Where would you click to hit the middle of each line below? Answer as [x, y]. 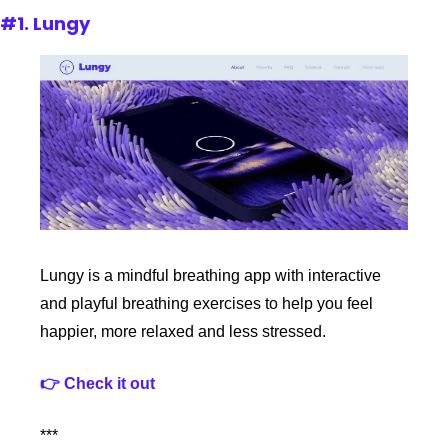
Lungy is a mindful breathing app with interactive [210, 275]
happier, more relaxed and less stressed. [183, 331]
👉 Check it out [97, 383]
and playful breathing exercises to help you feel [206, 303]
